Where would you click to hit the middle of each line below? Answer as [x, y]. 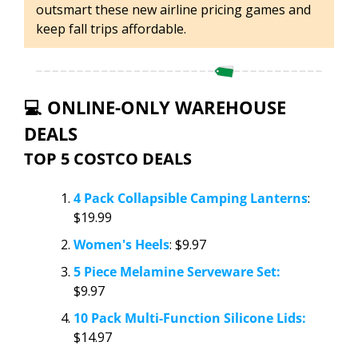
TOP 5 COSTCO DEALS [108, 159]
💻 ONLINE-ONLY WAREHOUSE [155, 107]
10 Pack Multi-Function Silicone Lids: [190, 318]
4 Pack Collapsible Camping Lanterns [191, 199]
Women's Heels [121, 245]
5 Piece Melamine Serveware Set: [177, 272]
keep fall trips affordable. [111, 28]
